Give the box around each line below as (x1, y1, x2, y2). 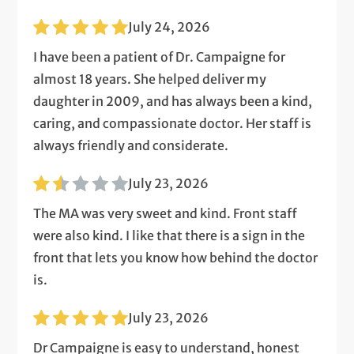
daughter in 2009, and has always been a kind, (33, 92, 313, 109)
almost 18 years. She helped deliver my (33, 70, 267, 87)
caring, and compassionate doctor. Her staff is (33, 115, 312, 131)
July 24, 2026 (128, 18, 211, 35)
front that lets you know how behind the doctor (33, 249, 318, 265)
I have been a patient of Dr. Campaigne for (33, 48, 286, 65)
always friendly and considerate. (33, 137, 229, 153)
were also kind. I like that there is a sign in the (33, 227, 306, 243)
